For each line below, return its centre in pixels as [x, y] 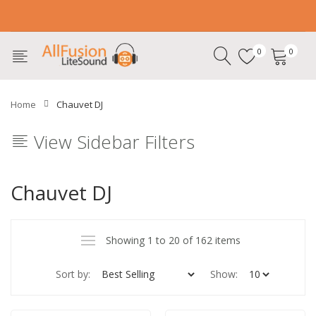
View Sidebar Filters [114, 141]
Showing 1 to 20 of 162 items [173, 240]
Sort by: [73, 274]
